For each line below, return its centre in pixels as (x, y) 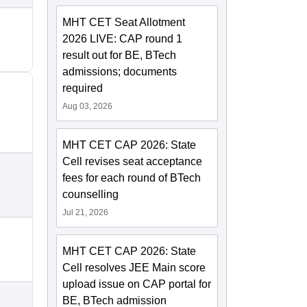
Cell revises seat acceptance (133, 162)
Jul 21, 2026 (86, 213)
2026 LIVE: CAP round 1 (123, 39)
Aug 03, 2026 (88, 107)
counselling (91, 195)
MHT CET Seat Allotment (124, 23)
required (83, 88)
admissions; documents (120, 72)
